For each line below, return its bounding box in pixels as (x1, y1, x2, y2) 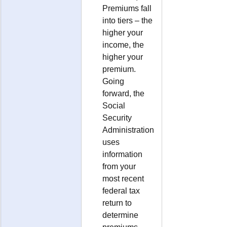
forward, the (102, 89, 146, 98)
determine (102, 210, 140, 219)
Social (102, 101, 127, 110)
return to (102, 198, 134, 207)
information (102, 149, 144, 159)
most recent (102, 174, 146, 183)
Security (102, 113, 134, 122)
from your (102, 162, 138, 171)
